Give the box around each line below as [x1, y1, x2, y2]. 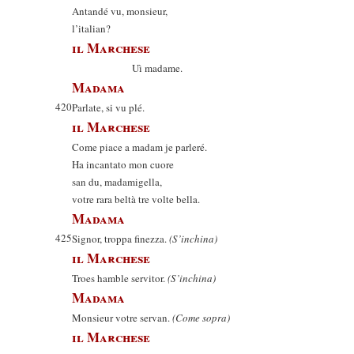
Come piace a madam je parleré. [72, 140, 207, 154]
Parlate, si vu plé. [72, 100, 145, 115]
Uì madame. [72, 61, 183, 75]
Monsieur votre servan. [72, 311, 172, 325]
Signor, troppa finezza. [72, 232, 169, 246]
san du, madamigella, [72, 175, 162, 189]
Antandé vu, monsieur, [72, 4, 168, 18]
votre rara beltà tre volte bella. [72, 192, 200, 206]
